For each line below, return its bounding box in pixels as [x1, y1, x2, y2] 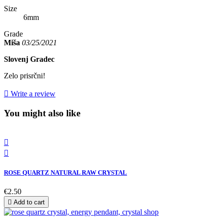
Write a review [9, 90, 55, 98]
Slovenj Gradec [4, 55, 54, 64]
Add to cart [14, 199, 45, 206]
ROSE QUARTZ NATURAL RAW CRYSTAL [4, 169, 127, 177]
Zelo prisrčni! [4, 72, 45, 80]
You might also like [4, 108, 80, 119]
